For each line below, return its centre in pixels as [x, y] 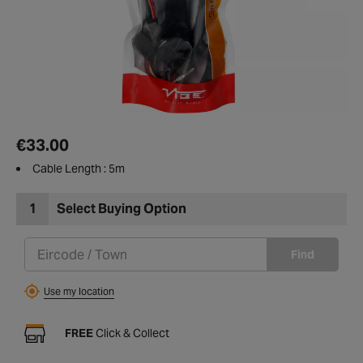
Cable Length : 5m [79, 177]
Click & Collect [131, 342]
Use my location [79, 300]
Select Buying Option [122, 217]
